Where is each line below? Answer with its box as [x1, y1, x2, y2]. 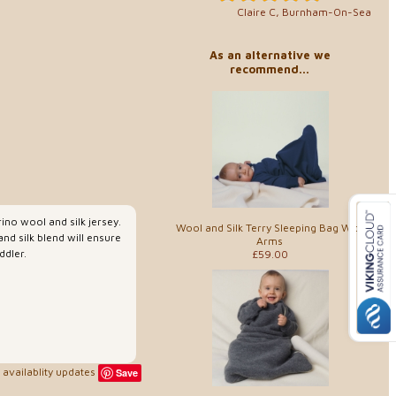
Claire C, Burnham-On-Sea [237, 5, 371, 19]
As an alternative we [209, 48, 331, 62]
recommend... [230, 62, 309, 76]
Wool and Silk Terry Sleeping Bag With [175, 220, 364, 234]
